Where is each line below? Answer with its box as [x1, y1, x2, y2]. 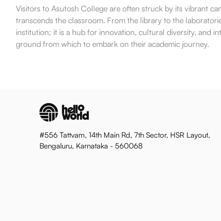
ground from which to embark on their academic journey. [16, 39, 209, 49]
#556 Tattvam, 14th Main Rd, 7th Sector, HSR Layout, [39, 130, 210, 140]
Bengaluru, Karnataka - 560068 [39, 141, 143, 150]
